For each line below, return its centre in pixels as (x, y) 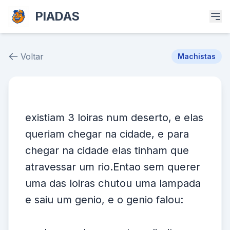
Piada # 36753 (52, 99)
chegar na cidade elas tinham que (107, 150)
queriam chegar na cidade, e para (107, 134)
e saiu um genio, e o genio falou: (104, 200)
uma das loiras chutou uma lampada (113, 183)
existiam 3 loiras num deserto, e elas (114, 118)
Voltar (32, 56)
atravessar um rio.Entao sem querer (113, 167)
